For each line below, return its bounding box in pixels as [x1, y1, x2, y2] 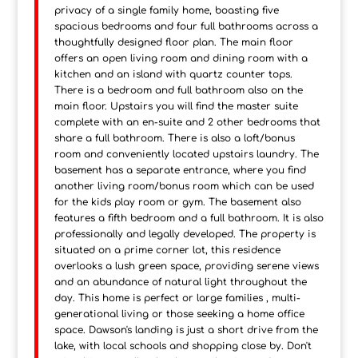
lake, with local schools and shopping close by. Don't [54, 340, 312, 352]
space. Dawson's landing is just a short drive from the [54, 324, 318, 336]
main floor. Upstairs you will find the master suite [54, 101, 298, 113]
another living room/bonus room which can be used [54, 181, 314, 193]
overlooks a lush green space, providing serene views [54, 261, 319, 272]
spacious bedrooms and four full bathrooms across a [54, 21, 318, 33]
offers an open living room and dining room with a [54, 53, 308, 65]
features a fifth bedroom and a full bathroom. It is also [54, 213, 324, 225]
